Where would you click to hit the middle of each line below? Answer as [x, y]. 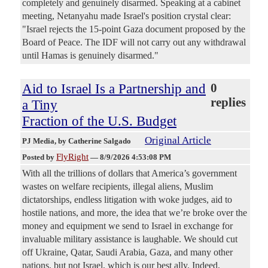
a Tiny [40, 104]
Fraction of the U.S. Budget [99, 121]
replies [228, 102]
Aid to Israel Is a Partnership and [114, 88]
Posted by [39, 157]
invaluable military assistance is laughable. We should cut [130, 239]
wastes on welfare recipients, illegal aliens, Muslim [118, 186]
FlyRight [72, 156]
